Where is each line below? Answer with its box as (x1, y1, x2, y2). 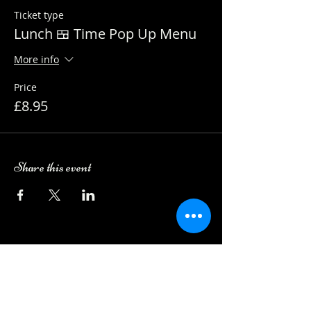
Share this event (14, 158, 91, 176)
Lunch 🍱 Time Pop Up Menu (14, 24, 196, 43)
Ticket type (14, 8, 64, 22)
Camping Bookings (14, 237, 142, 257)
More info (14, 52, 59, 66)
